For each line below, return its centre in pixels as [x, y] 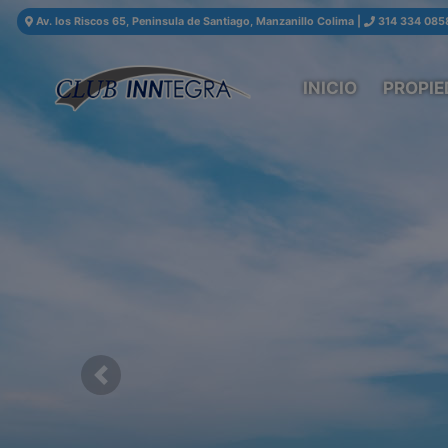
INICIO [329, 87]
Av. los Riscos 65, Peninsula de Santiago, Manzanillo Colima [195, 22]
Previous [128, 385]
